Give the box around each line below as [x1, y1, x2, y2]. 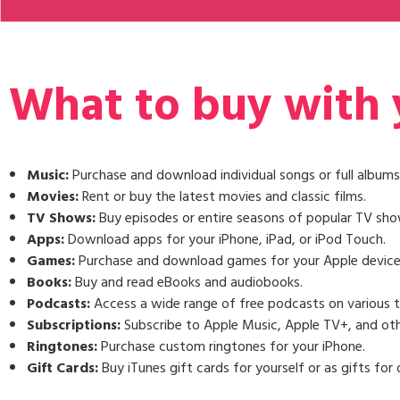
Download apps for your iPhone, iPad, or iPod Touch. [64, 228, 386, 251]
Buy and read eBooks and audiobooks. [71, 271, 303, 294]
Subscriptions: [27, 313, 121, 337]
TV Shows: [27, 206, 96, 229]
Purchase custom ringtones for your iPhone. [97, 335, 365, 358]
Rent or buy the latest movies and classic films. [79, 185, 366, 208]
